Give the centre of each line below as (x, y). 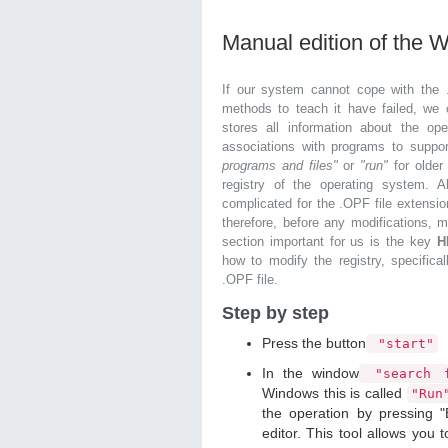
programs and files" (283, 165)
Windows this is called (334, 393)
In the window (310, 373)
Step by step (275, 313)
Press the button (314, 343)
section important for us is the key (329, 241)
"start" (402, 343)
